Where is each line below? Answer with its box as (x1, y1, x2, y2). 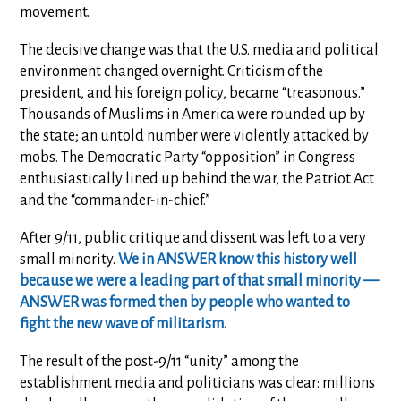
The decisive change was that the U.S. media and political (20, 41, 380, 58)
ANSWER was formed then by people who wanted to (20, 294, 351, 311)
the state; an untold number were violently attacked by (20, 127, 370, 144)
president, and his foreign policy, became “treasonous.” (20, 84, 366, 101)
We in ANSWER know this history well (118, 251, 358, 268)
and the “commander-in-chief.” (20, 192, 211, 209)
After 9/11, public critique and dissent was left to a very (20, 229, 367, 246)
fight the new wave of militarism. (20, 315, 227, 332)
